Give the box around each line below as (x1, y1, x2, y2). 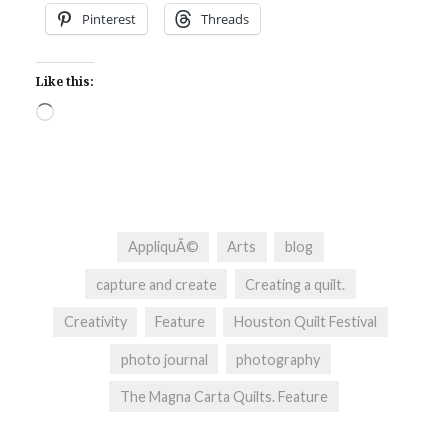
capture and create (95, 275, 217, 293)
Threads (200, 9, 249, 28)
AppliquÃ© (127, 238, 199, 256)
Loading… (52, 103, 120, 123)
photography (236, 350, 321, 368)
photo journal (120, 350, 208, 368)
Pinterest (81, 9, 136, 28)
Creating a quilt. (245, 275, 346, 293)
